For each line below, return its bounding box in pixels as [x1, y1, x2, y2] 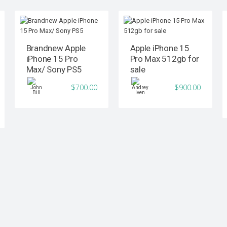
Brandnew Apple [26, 43, 86, 54]
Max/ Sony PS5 [26, 64, 82, 75]
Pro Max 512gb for [130, 54, 200, 64]
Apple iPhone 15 [130, 43, 190, 54]
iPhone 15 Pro [26, 54, 78, 64]
